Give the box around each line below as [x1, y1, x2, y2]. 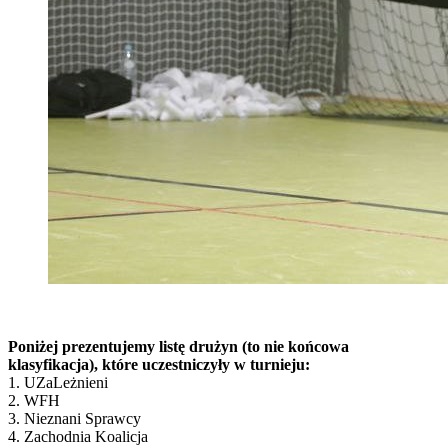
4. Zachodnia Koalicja [8, 427, 148, 445]
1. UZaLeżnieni [8, 373, 108, 391]
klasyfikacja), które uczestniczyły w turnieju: [8, 355, 310, 373]
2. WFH [8, 391, 60, 409]
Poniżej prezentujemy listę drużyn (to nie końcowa [8, 337, 349, 355]
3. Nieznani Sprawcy [8, 409, 141, 427]
